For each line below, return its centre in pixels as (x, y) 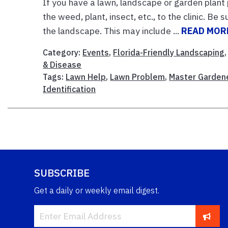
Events (96, 53)
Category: (63, 53)
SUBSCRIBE (62, 173)
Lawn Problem (138, 77)
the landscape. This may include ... (112, 31)
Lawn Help (86, 77)
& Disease (62, 65)
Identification (69, 89)
